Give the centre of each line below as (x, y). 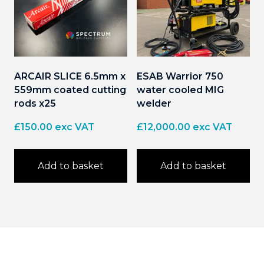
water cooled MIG (180, 90)
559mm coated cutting (70, 90)
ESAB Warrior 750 (180, 76)
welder (154, 103)
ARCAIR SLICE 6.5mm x (70, 76)
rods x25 (35, 103)
